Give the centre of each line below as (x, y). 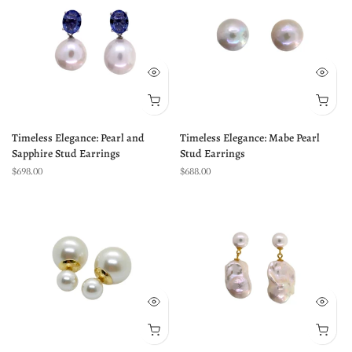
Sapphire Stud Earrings (66, 154)
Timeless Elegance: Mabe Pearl (250, 138)
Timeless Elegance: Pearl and (78, 138)
